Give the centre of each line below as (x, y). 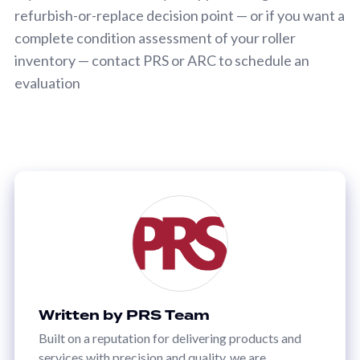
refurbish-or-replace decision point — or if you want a (180, 15)
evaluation (47, 82)
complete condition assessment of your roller (155, 37)
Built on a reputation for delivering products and (170, 337)
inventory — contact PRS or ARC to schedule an (162, 60)
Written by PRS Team (124, 315)
